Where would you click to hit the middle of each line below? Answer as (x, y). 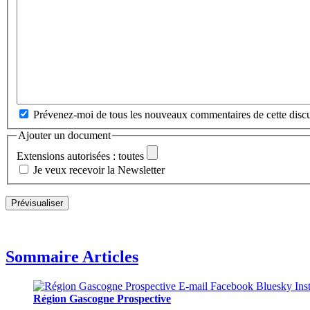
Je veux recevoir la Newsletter (99, 170)
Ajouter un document (64, 135)
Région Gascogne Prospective (102, 298)
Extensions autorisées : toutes (80, 156)
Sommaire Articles (72, 257)
